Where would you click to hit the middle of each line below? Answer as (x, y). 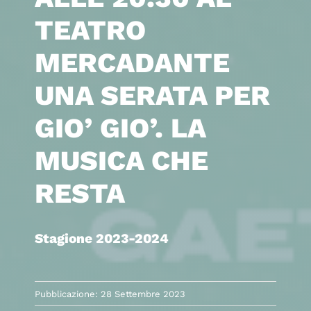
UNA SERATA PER (152, 96)
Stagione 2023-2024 (101, 239)
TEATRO (90, 31)
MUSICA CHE (121, 161)
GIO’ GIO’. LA (120, 128)
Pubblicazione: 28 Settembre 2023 (110, 294)
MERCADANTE (132, 63)
